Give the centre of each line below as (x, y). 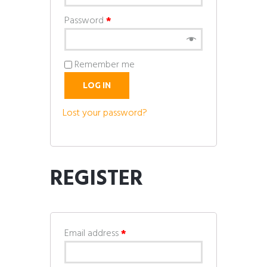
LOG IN (97, 85)
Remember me (105, 65)
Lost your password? (105, 113)
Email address (93, 233)
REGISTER (97, 179)
